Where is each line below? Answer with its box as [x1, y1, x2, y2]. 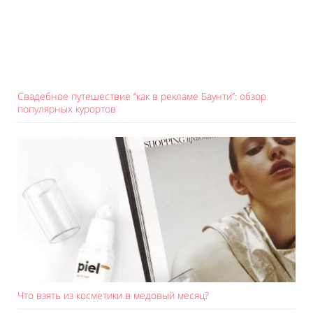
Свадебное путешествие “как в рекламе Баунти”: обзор [17, 89, 266, 103]
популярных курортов [17, 102, 116, 115]
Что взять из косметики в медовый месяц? [17, 289, 209, 302]
